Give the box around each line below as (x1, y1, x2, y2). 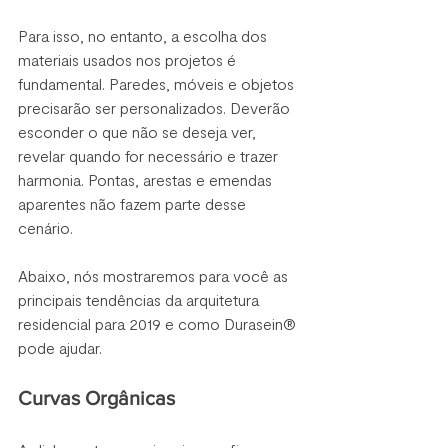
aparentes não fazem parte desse (18, 193, 250, 213)
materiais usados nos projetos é (18, 49, 240, 69)
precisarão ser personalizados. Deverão (18, 97, 294, 117)
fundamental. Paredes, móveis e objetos (18, 73, 298, 93)
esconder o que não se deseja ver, (18, 121, 260, 141)
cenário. (18, 217, 77, 237)
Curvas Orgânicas (18, 386, 175, 409)
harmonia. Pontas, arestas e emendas (18, 169, 276, 189)
